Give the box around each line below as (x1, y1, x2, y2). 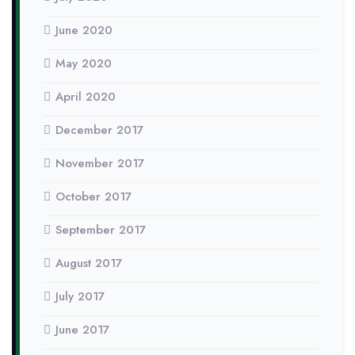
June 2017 (55, 321, 109, 338)
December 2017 (55, 121, 143, 139)
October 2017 (55, 188, 132, 205)
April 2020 (55, 88, 116, 105)
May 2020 (55, 55, 112, 72)
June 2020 (55, 21, 113, 39)
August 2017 (55, 254, 122, 272)
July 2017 (55, 288, 105, 305)
